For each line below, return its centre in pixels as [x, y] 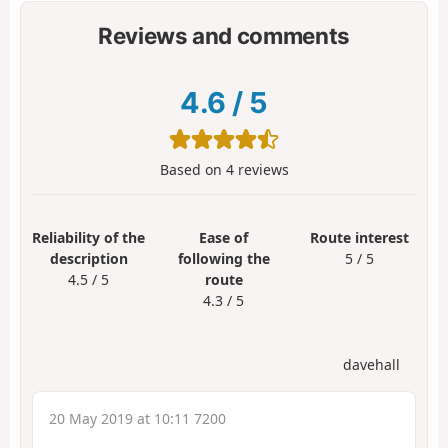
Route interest [359, 237]
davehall [371, 364]
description [88, 258]
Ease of [224, 237]
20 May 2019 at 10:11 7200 [137, 418]
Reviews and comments [224, 36]
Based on [192, 169]
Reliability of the [89, 237]
